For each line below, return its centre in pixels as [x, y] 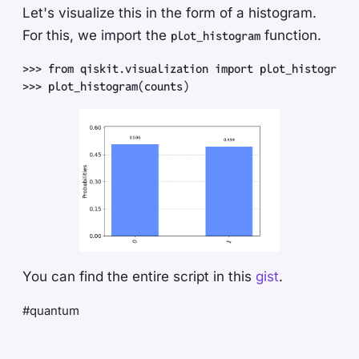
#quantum [51, 311]
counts [163, 86]
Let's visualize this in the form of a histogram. [169, 12]
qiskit [96, 68]
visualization [167, 68]
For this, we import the [97, 35]
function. [291, 35]
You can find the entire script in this [139, 277]
